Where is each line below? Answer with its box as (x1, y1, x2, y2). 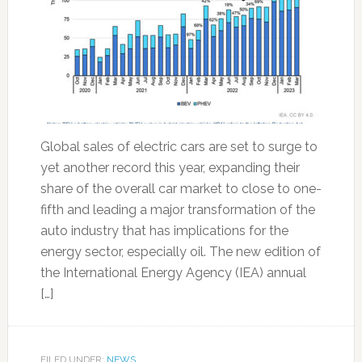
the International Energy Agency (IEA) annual (40, 265, 306, 280)
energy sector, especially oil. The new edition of (40, 244, 321, 259)
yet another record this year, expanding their (40, 160, 300, 175)
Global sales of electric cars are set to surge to (40, 139, 318, 154)
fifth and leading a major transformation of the (40, 202, 315, 217)
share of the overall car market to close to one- (40, 181, 322, 196)
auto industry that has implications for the (40, 223, 288, 238)
